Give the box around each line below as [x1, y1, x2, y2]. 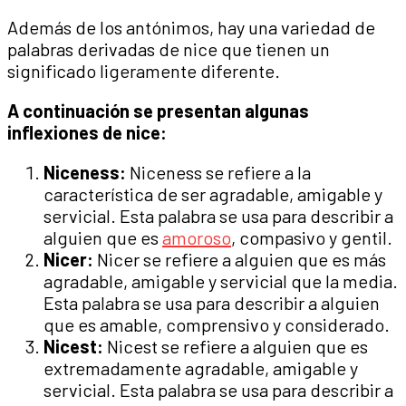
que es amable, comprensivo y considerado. [43, 314, 390, 336]
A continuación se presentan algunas [7, 100, 309, 122]
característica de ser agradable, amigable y [43, 183, 382, 206]
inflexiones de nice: [7, 121, 167, 144]
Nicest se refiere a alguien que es [103, 335, 368, 358]
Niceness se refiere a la [126, 161, 311, 184]
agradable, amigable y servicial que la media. [43, 270, 398, 293]
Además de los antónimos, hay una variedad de [7, 16, 375, 39]
